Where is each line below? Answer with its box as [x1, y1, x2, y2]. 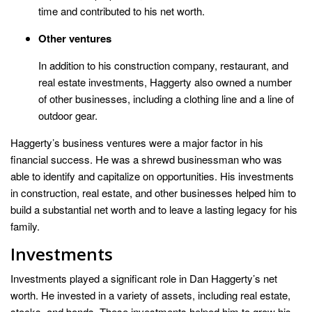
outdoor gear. [38, 108, 97, 123]
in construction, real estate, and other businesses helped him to [10, 185, 296, 201]
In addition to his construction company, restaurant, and [38, 58, 288, 73]
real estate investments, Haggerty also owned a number [38, 75, 292, 90]
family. [10, 219, 40, 234]
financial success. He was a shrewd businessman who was [10, 152, 282, 167]
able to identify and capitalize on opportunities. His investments [10, 169, 294, 184]
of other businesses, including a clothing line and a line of [38, 91, 294, 107]
